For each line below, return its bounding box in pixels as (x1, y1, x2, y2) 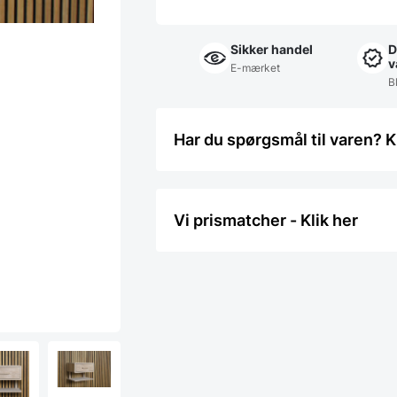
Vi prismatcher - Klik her (174, 211, 358, 230)
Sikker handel (230, 42, 314, 57)
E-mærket (230, 61, 281, 74)
